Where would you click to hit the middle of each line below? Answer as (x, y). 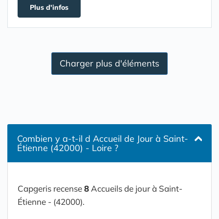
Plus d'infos (49, 7)
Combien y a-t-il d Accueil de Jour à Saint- (103, 139)
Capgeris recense (51, 188)
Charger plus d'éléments (109, 63)
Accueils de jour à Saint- (136, 188)
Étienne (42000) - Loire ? (68, 148)
